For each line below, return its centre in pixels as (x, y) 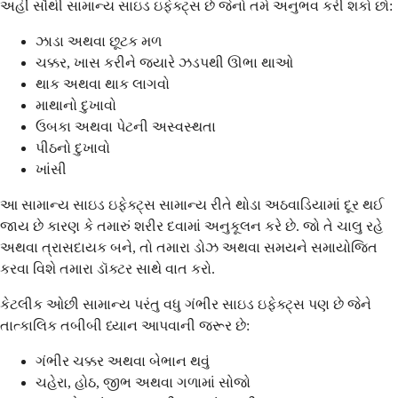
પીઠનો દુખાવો (73, 147)
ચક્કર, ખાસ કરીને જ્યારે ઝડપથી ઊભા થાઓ (164, 62)
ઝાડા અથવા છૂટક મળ (99, 41)
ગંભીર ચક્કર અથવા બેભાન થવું (123, 361)
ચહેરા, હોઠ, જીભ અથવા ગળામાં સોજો (143, 382)
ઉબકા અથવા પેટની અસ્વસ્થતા (126, 126)
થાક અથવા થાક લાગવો (103, 84)
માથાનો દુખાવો (76, 105)
